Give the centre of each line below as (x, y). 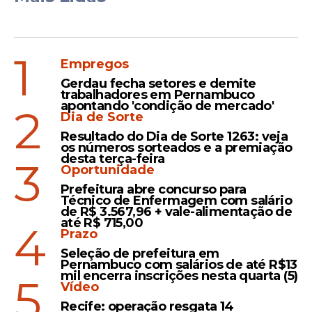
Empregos (94, 64)
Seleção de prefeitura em (140, 253)
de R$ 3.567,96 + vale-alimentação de (176, 212)
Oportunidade (107, 170)
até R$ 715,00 (102, 223)
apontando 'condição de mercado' (167, 106)
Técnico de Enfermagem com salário (176, 201)
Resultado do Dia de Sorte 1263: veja (174, 136)
